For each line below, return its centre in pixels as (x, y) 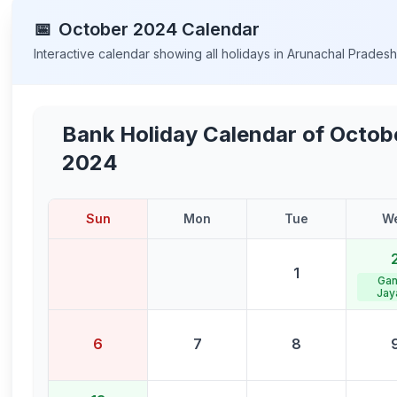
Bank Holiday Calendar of (196, 134)
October (94, 29)
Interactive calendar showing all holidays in (161, 54)
